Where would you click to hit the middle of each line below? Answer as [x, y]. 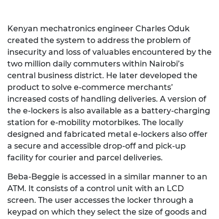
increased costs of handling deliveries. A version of [107, 99]
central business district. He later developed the [102, 76]
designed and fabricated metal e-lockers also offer [108, 134]
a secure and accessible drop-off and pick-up [97, 146]
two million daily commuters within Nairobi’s [96, 64]
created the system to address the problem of [99, 40]
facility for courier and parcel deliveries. [85, 158]
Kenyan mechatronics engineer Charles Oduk [99, 29]
